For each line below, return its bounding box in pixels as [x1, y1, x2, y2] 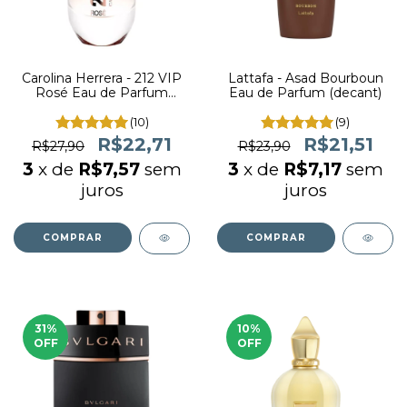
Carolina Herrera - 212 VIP [22, 70, 182, 86]
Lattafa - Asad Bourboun [227, 70, 383, 86]
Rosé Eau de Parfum [35, 84, 168, 101]
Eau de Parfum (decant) [229, 84, 382, 101]
